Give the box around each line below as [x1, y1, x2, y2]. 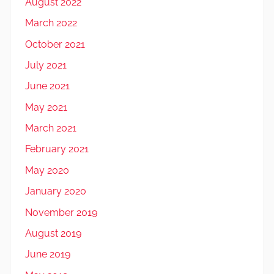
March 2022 [25, 17, 77, 29]
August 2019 [25, 227, 81, 239]
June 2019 [25, 248, 70, 261]
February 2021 [25, 143, 89, 155]
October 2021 [25, 38, 85, 50]
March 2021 [25, 122, 76, 135]
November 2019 [25, 206, 97, 218]
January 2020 [25, 185, 86, 198]
